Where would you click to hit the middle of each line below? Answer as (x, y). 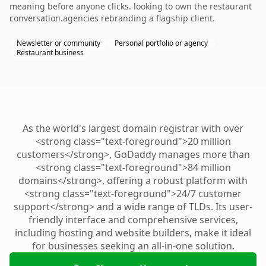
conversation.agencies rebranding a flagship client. (112, 18)
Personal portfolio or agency (161, 43)
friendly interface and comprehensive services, (133, 220)
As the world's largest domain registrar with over (133, 128)
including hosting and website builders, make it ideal (133, 233)
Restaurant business (50, 53)
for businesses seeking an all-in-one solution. (133, 246)
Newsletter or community (58, 43)
